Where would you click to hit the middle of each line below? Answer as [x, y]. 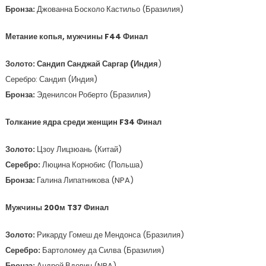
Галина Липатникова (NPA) [85, 180]
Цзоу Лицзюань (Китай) [79, 149]
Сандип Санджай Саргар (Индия [97, 64]
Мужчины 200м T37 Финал [57, 208]
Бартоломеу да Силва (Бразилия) [103, 250]
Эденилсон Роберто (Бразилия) [94, 95]
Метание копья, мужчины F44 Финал [76, 37]
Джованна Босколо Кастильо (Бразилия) [110, 9]
